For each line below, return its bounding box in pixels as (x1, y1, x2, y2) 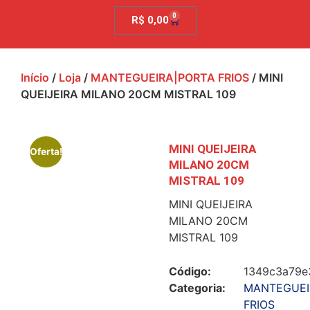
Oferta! (30, 146, 63, 158)
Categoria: (169, 280, 226, 295)
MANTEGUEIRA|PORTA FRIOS (91, 71, 249, 85)
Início (21, 71, 49, 85)
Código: (169, 264, 211, 278)
